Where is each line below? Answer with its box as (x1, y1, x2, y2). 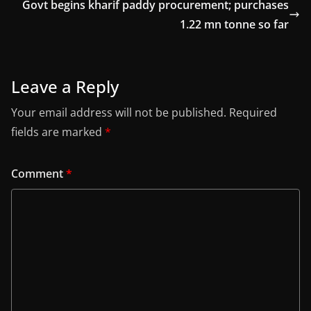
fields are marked (11, 124, 105, 140)
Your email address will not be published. (11, 105, 226, 121)
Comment (11, 166, 66, 182)
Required (229, 105, 277, 121)
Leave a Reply (11, 75, 119, 99)
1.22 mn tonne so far (180, 17, 289, 33)
